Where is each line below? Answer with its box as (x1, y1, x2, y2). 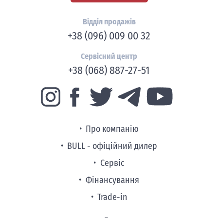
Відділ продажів (82, 17, 136, 27)
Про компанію (86, 124, 139, 135)
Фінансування (85, 175, 139, 186)
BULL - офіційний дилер (67, 141, 158, 152)
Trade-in (97, 192, 127, 203)
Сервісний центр (81, 52, 137, 61)
